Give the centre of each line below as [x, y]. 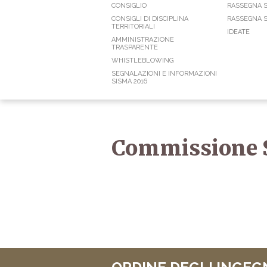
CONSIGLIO [129, 6]
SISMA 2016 [129, 82]
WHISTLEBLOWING [142, 61]
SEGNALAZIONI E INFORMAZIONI [164, 74]
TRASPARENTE [135, 48]
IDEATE [238, 32]
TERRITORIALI [133, 27]
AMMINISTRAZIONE [143, 40]
